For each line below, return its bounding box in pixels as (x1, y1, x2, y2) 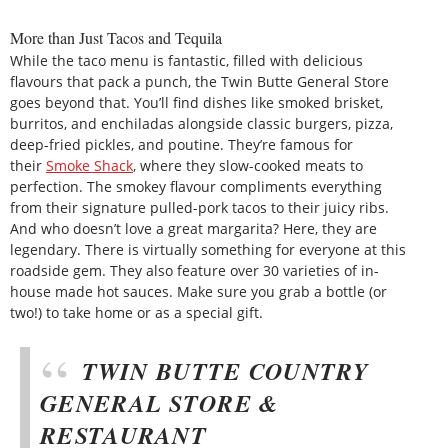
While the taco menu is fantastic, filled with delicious (10, 50, 363, 70)
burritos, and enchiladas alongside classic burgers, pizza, (10, 113, 393, 133)
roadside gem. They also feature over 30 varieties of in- (10, 260, 379, 280)
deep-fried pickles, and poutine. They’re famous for (10, 134, 353, 154)
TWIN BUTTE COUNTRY (81, 353, 369, 388)
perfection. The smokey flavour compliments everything (10, 176, 382, 196)
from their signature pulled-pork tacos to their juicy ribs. (10, 197, 389, 217)
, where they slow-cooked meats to (133, 155, 363, 175)
